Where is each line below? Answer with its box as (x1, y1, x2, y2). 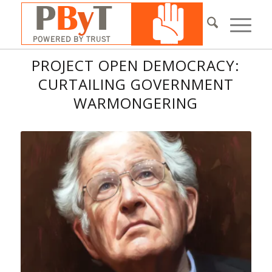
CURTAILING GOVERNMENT (38, 74, 234, 94)
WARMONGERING (73, 93, 199, 113)
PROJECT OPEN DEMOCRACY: (32, 55, 240, 75)
